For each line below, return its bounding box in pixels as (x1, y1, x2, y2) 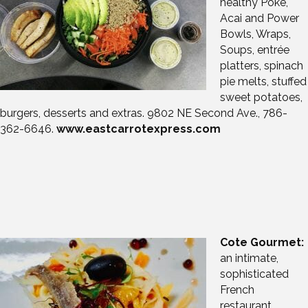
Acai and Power (220, 12, 299, 25)
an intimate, (220, 252, 278, 265)
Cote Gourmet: (220, 236, 304, 250)
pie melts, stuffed (220, 75, 307, 89)
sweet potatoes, (220, 91, 302, 104)
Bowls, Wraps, (220, 27, 291, 41)
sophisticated (220, 267, 289, 281)
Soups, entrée (220, 43, 289, 57)
